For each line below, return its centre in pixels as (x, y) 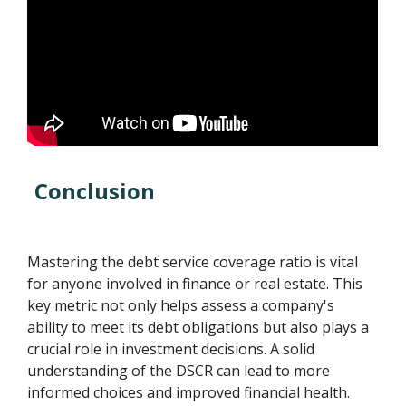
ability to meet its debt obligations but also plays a (198, 328)
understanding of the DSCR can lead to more (179, 371)
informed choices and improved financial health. (189, 393)
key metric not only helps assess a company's (181, 306)
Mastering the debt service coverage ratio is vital (193, 262)
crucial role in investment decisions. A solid (171, 349)
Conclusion (95, 191)
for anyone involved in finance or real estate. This (195, 284)
